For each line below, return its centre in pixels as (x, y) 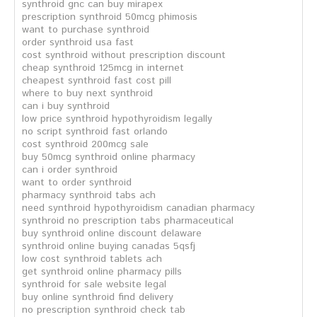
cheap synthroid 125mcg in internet (103, 68)
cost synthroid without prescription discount (124, 55)
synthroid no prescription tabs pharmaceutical (128, 221)
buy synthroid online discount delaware (112, 234)
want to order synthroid (77, 183)
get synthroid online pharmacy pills (102, 272)
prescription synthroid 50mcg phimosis (110, 17)
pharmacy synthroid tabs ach (89, 195)
